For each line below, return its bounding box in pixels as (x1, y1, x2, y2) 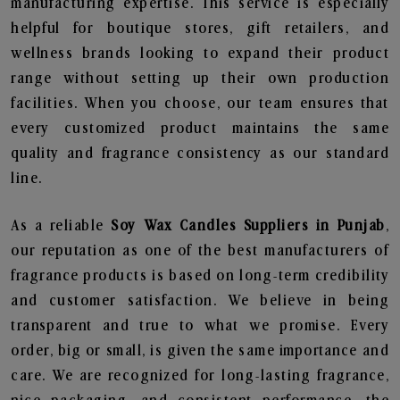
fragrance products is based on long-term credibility (11, 268, 389, 284)
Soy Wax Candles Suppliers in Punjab (111, 218, 386, 234)
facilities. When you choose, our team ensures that (11, 96, 389, 112)
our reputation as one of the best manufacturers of (11, 243, 389, 259)
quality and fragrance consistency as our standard (11, 146, 389, 162)
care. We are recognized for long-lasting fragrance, (11, 368, 389, 384)
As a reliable (11, 218, 112, 234)
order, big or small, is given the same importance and (11, 343, 389, 359)
